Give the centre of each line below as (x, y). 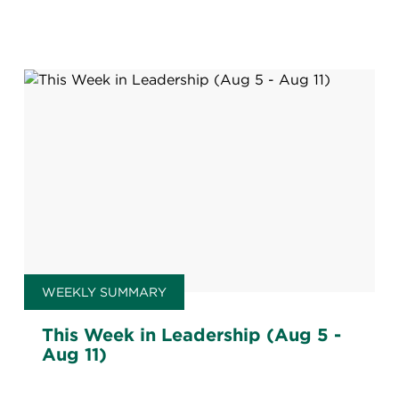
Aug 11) (74, 354)
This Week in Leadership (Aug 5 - (191, 335)
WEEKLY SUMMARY (104, 293)
